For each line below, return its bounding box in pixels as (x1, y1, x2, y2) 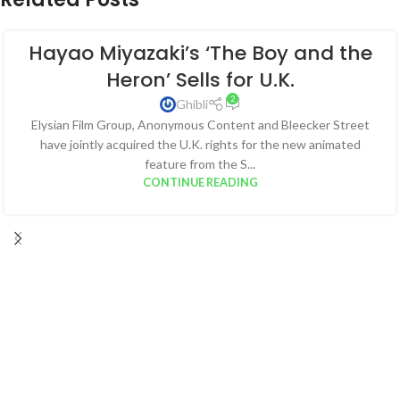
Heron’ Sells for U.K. (105, 66, 295, 94)
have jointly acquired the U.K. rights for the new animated (39, 137, 361, 152)
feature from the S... (145, 156, 255, 171)
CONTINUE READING (142, 176, 258, 189)
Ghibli (175, 96, 208, 112)
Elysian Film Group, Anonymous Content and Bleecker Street (30, 117, 370, 132)
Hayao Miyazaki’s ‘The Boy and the (28, 39, 372, 67)
